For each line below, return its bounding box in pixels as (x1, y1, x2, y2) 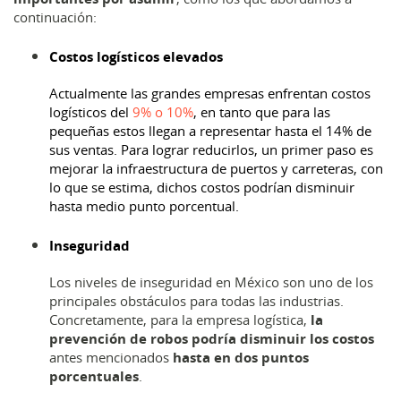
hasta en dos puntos (173, 348, 309, 367)
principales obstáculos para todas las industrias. (49, 292, 344, 310)
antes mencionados (49, 348, 173, 366)
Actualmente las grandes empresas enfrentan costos (49, 84, 371, 102)
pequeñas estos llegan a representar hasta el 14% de (49, 122, 371, 140)
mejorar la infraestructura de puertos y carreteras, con (49, 159, 383, 177)
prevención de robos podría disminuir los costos (49, 329, 374, 348)
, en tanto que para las (193, 103, 330, 121)
